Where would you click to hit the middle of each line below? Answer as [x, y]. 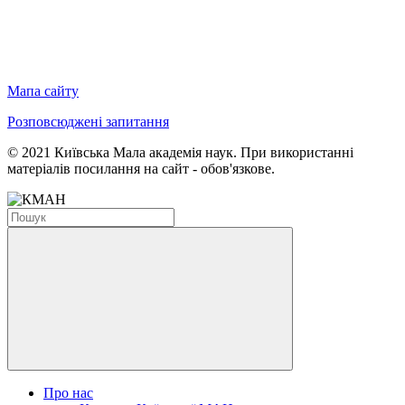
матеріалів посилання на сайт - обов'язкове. [141, 169]
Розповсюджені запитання [88, 122]
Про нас [68, 393]
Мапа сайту [43, 91]
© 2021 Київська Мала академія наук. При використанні [180, 153]
